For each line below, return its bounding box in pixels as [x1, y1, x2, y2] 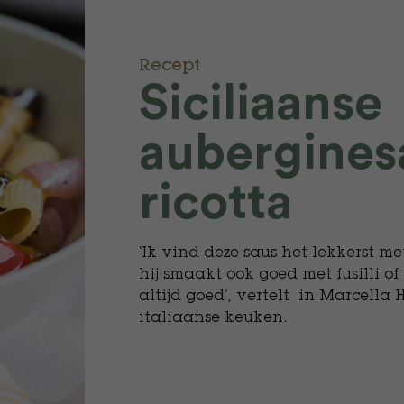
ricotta [138, 179, 292, 228]
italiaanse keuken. [138, 311, 292, 326]
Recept [138, 59, 201, 75]
